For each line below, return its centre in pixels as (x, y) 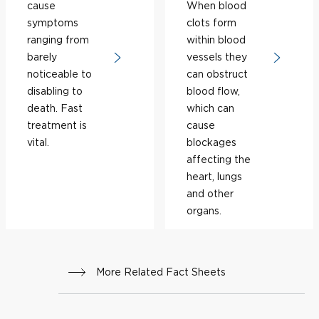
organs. (204, 210)
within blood (216, 40)
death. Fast (55, 108)
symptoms (53, 22)
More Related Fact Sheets (161, 272)
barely (42, 57)
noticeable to (59, 74)
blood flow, (213, 91)
